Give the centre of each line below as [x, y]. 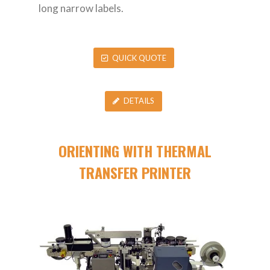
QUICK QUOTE [139, 58]
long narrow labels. [81, 8]
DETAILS [139, 101]
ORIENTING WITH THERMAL [135, 150]
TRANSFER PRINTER [135, 172]
